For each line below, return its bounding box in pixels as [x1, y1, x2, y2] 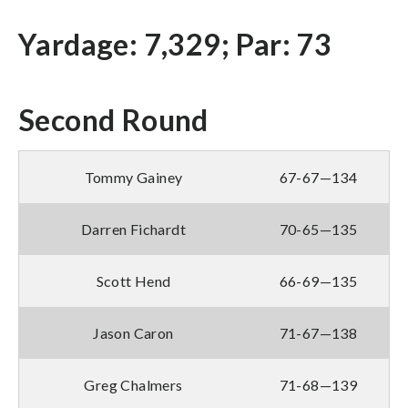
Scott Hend [96, 271, 171, 290]
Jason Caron [93, 323, 174, 342]
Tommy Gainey [84, 168, 183, 186]
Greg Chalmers [84, 375, 183, 393]
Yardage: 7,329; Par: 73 [18, 25, 332, 62]
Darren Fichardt [81, 219, 186, 238]
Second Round [18, 101, 209, 138]
